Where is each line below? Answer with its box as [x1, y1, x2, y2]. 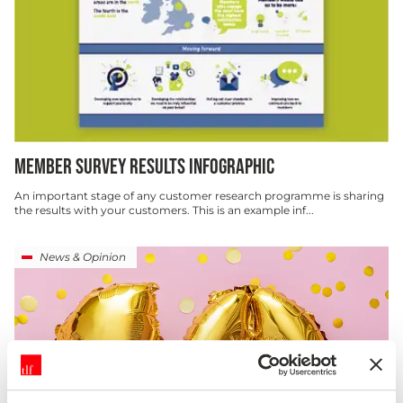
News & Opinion [40, 250, 126, 264]
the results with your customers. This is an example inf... [14, 203, 314, 217]
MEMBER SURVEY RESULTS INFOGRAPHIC [14, 154, 274, 180]
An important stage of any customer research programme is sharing [14, 189, 384, 202]
